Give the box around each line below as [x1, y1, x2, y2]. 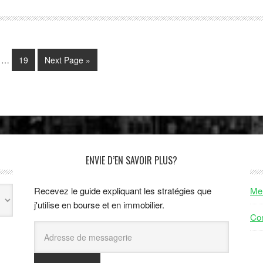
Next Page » [45, 54, 90, 66]
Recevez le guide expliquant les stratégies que [34, 184, 211, 197]
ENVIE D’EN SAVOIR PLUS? [86, 153, 177, 167]
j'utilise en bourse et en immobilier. [34, 198, 164, 211]
